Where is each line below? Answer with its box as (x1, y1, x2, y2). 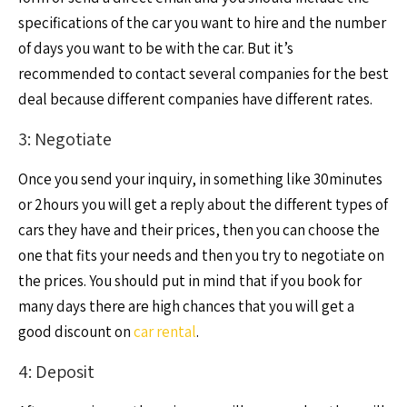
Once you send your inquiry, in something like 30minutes (18, 169, 382, 189)
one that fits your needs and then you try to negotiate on (18, 245, 384, 265)
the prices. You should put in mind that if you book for (18, 271, 362, 291)
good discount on (18, 322, 134, 342)
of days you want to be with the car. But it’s (18, 38, 293, 58)
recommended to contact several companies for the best (18, 64, 389, 84)
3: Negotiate (18, 127, 112, 151)
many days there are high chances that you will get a (18, 296, 354, 316)
